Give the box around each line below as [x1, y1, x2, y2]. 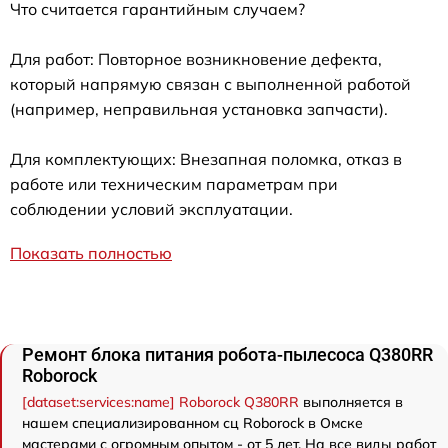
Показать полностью [10, 242, 172, 263]
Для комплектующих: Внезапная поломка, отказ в [10, 148, 402, 169]
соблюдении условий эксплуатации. [10, 198, 293, 219]
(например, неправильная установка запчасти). [10, 98, 388, 119]
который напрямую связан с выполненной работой [10, 73, 411, 94]
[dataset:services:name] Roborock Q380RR [22, 392, 299, 411]
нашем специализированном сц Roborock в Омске [22, 413, 363, 432]
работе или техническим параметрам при [10, 173, 338, 194]
